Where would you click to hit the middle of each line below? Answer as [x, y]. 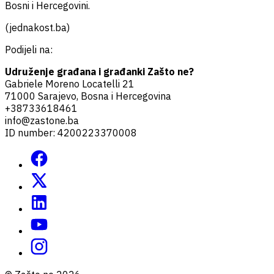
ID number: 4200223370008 [71, 132]
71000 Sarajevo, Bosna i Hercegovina [88, 96]
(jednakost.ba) [37, 27]
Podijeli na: [29, 49]
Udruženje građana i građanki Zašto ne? [99, 71]
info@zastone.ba [42, 120]
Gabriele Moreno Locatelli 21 [70, 83]
